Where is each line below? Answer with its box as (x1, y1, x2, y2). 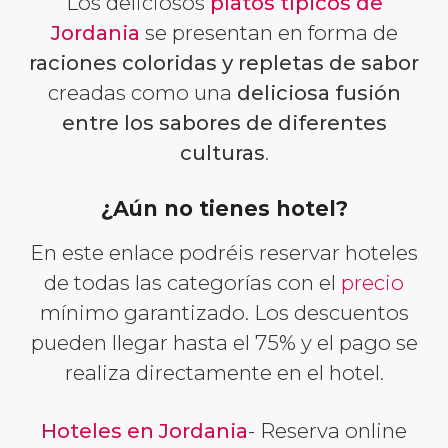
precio (341, 269, 404, 295)
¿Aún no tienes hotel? (100, 195, 348, 221)
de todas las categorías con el (44, 269, 341, 295)
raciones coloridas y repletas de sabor (29, 49, 419, 75)
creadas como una (47, 79, 237, 105)
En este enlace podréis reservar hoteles (30, 239, 418, 265)
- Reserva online (248, 417, 407, 443)
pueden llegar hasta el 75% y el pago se (30, 329, 418, 355)
